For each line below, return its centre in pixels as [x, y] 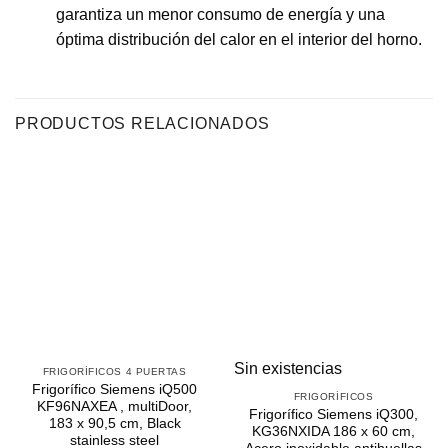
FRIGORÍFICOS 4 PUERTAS [114, 372]
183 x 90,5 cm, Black [114, 423]
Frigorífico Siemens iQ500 [114, 389]
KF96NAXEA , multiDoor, [114, 406]
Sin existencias [287, 368]
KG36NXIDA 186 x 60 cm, [333, 431]
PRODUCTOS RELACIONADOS [142, 124]
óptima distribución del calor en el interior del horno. [238, 40]
